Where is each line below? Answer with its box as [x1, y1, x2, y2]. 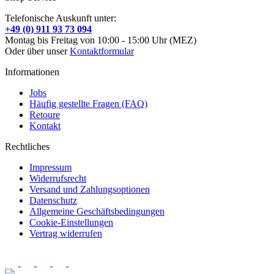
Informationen [5, 66, 59, 77]
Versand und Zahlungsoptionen [29, 183, 150, 194]
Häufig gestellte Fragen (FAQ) [29, 98, 147, 109]
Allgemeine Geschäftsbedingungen [29, 206, 165, 217]
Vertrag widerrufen [29, 228, 102, 239]
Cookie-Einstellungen [29, 217, 113, 228]
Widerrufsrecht [29, 172, 86, 183]
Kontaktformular [70, 45, 134, 56]
